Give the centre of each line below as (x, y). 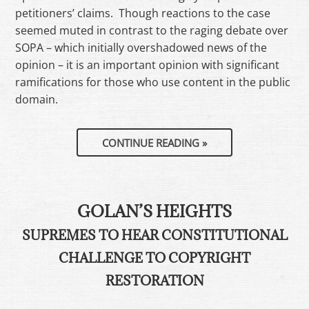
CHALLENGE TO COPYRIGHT (154, 258)
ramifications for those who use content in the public (153, 82)
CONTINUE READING (152, 142)
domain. (37, 99)
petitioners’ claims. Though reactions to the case (143, 13)
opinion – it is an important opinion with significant (148, 64)
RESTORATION (154, 280)
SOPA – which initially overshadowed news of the (141, 47)
